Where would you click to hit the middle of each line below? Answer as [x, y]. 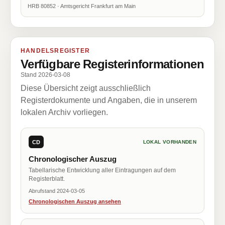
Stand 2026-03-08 [45, 75]
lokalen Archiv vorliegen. [64, 112]
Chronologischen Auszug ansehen [75, 201]
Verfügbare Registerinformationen [112, 64]
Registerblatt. [47, 179]
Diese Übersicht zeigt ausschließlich [86, 88]
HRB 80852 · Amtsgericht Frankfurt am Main [82, 6]
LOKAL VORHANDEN [170, 142]
